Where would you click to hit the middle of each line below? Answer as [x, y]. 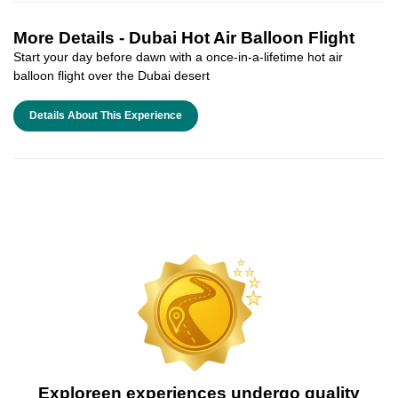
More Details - [71, 38]
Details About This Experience [106, 116]
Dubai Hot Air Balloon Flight [242, 38]
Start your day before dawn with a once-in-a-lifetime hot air [178, 57]
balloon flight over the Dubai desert [111, 76]
